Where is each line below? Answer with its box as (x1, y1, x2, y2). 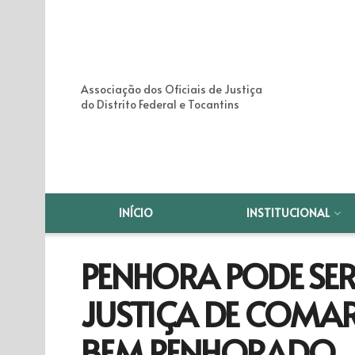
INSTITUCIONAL (246, 205, 330, 220)
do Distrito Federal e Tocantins (81, 97, 239, 112)
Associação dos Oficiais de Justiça (81, 82, 262, 97)
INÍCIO (119, 205, 154, 220)
